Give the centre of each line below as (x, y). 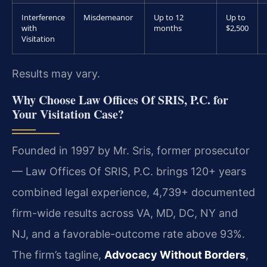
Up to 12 (169, 17)
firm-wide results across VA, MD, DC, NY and (125, 213)
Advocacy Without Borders (175, 254)
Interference (43, 17)
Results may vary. (56, 73)
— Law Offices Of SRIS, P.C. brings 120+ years (129, 171)
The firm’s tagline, (58, 254)
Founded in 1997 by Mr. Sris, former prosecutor (131, 150)
